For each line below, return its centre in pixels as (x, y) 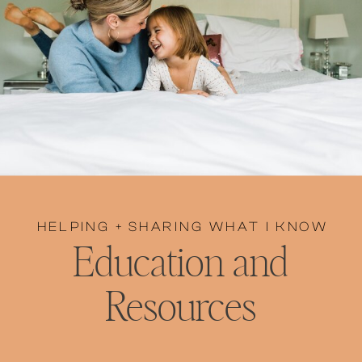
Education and (181, 263)
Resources (181, 307)
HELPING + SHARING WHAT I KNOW (183, 226)
